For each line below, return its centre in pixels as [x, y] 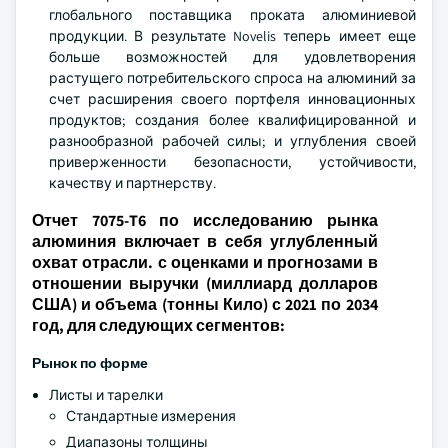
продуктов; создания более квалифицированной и [232, 120]
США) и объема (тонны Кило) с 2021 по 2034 [205, 304]
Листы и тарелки [106, 395]
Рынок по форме [90, 363]
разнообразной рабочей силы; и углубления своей [232, 141]
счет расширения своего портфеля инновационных [232, 99]
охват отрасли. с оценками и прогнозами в [205, 262]
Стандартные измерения [151, 416]
